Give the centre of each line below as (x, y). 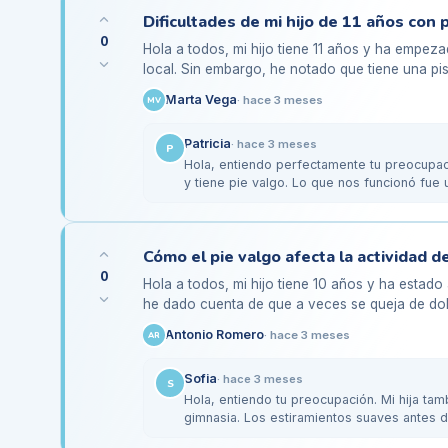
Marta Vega (201, 99)
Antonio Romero (214, 334)
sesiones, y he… (195, 324)
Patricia (207, 143)
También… (215, 435)
